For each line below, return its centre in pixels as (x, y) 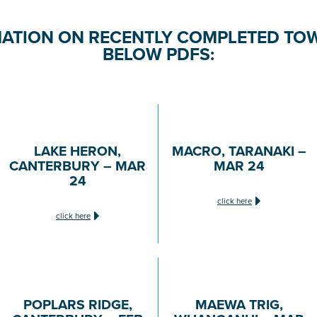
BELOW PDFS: (158, 54)
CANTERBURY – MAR (77, 165)
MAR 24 (239, 165)
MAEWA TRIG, (239, 304)
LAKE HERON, (77, 150)
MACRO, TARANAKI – (239, 150)
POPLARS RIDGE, (77, 304)
